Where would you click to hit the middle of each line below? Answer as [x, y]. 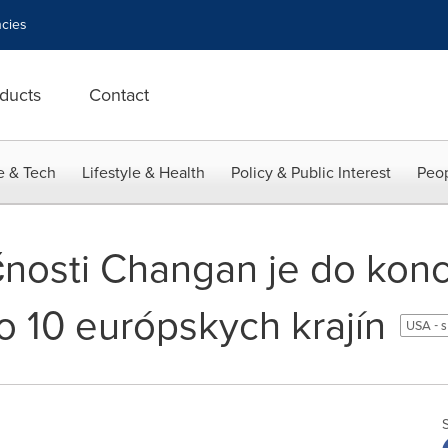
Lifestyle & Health [143, 172]
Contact [119, 95]
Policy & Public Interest [311, 172]
